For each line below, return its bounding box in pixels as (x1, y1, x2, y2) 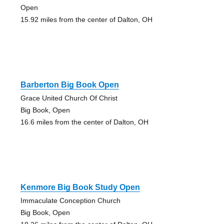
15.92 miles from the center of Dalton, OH (20, 15, 152, 23)
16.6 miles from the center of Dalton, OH (20, 117, 148, 126)
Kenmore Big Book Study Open (20, 182, 140, 191)
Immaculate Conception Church (20, 196, 120, 204)
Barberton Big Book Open (20, 80, 119, 89)
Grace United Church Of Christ (20, 93, 117, 102)
